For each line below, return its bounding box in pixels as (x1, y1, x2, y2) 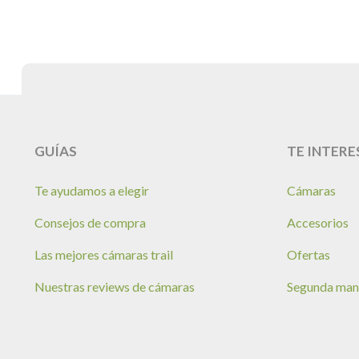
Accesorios (286, 214, 349, 230)
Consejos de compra (34, 214, 146, 230)
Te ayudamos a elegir (34, 182, 149, 198)
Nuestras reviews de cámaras (34, 278, 195, 294)
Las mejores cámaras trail (34, 246, 173, 262)
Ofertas (286, 246, 330, 262)
